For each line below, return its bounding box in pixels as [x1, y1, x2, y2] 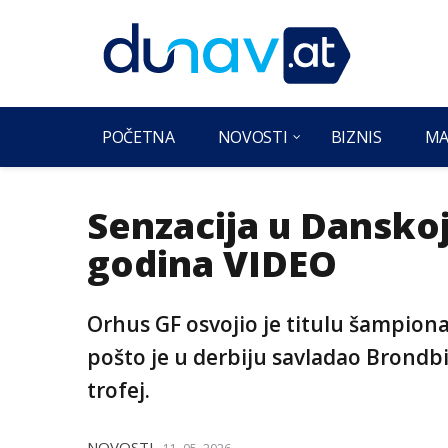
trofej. [87, 376, 150, 404]
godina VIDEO [87, 239, 337, 288]
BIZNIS [330, 126, 382, 148]
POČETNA [102, 126, 175, 148]
